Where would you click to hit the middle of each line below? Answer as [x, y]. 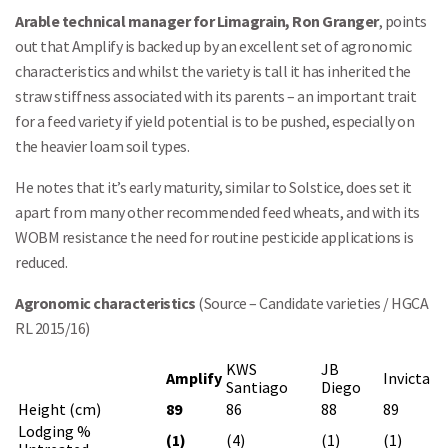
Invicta [406, 378]
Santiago [257, 387]
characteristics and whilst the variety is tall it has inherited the [213, 71]
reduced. [41, 262]
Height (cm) [59, 409]
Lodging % [54, 431]
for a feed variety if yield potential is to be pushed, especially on [214, 121]
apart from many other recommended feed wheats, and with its [217, 212]
